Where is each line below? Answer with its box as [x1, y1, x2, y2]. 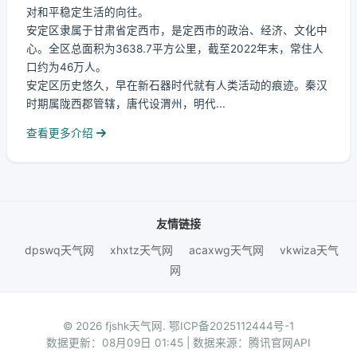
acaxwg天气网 [189, 243, 264, 257]
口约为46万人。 [26, 61, 107, 73]
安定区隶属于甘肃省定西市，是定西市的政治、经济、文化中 [26, 24, 328, 37]
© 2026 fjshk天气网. [63, 320, 169, 332]
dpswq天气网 [25, 243, 94, 257]
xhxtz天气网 [110, 243, 173, 257]
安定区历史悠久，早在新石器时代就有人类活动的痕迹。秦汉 [26, 79, 328, 92]
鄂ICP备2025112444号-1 [169, 320, 294, 332]
